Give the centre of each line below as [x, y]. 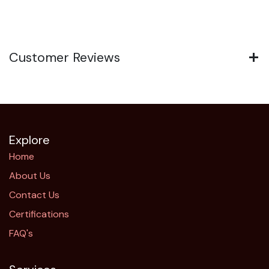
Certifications [39, 214]
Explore [29, 140]
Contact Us [34, 195]
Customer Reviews [65, 57]
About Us [30, 176]
